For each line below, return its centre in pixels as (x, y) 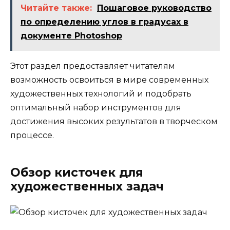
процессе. (32, 135)
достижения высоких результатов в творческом (114, 121)
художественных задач (87, 186)
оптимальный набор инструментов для (96, 107)
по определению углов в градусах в (104, 22)
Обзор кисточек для (77, 172)
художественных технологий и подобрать (101, 93)
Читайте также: (56, 8)
